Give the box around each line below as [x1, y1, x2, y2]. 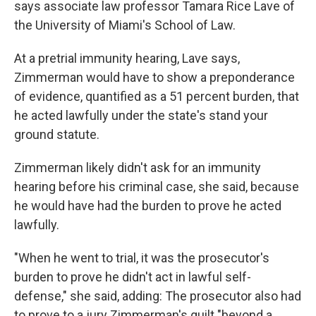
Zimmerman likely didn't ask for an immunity [14, 160, 261, 175]
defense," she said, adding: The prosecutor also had [14, 288, 301, 303]
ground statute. [14, 127, 99, 142]
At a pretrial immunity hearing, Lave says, [14, 51, 240, 66]
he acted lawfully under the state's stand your [14, 108, 268, 123]
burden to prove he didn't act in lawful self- [14, 269, 251, 284]
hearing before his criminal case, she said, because [14, 179, 299, 194]
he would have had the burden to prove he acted [14, 198, 281, 213]
